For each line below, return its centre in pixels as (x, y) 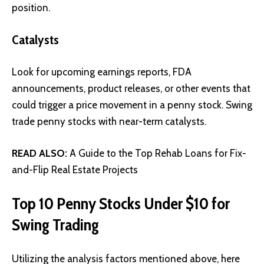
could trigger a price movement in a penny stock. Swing (132, 105)
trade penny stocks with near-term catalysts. (109, 122)
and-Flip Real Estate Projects (75, 169)
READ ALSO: (39, 153)
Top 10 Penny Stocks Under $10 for (121, 204)
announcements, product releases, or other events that (131, 89)
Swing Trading (55, 225)
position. (31, 8)
